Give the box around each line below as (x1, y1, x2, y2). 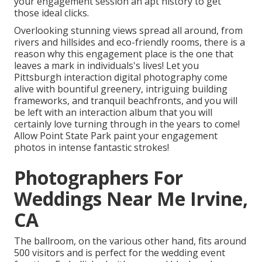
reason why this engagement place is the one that (14, 47, 233, 61)
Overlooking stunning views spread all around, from (14, 24, 243, 37)
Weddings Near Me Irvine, (14, 186, 248, 212)
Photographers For (14, 165, 183, 191)
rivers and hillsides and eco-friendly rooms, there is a (14, 36, 245, 49)
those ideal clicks (14, 6, 87, 20)
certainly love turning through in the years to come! (14, 118, 240, 131)
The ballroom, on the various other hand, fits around (14, 235, 246, 248)
